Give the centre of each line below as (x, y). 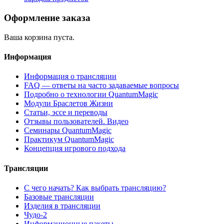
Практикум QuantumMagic (69, 139)
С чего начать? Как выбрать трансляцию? (95, 187)
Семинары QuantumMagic (68, 130)
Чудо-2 (35, 214)
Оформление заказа (47, 18)
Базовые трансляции (59, 196)
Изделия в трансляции (62, 205)
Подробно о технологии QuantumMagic (91, 94)
